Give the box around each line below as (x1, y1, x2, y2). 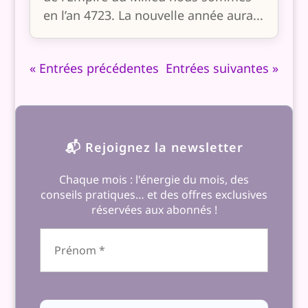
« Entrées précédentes (29, 60, 159, 77)
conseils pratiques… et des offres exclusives (41, 186, 267, 202)
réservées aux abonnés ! (91, 201, 217, 217)
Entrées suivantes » (166, 60, 279, 77)
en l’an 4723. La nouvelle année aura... (43, 7, 263, 24)
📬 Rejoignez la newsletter (65, 139, 243, 156)
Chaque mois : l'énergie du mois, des (59, 171, 249, 187)
